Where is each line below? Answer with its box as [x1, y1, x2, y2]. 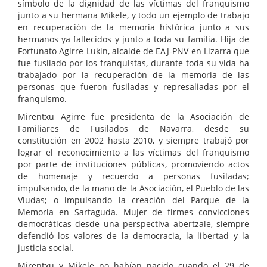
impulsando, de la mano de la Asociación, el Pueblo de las [18, 182, 249, 194]
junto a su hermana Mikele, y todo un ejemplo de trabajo [18, 10, 249, 21]
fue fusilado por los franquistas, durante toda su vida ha [18, 57, 249, 69]
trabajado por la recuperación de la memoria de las [18, 69, 249, 81]
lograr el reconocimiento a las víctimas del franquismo [18, 147, 249, 159]
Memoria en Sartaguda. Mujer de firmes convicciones [18, 206, 249, 218]
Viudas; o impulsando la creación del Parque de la [18, 194, 249, 206]
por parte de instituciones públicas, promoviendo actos [18, 159, 249, 170]
